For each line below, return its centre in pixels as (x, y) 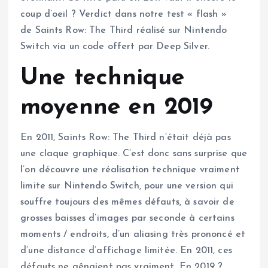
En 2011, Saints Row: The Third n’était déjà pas (126, 137)
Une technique (103, 78)
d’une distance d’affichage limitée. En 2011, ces (126, 250)
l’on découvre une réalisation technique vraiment (130, 170)
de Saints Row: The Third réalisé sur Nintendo (124, 31)
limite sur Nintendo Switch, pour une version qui (127, 186)
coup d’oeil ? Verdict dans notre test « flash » (124, 15)
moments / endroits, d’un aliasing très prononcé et (133, 234)
